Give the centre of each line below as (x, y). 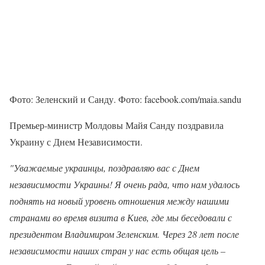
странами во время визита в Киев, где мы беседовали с (121, 217)
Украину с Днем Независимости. (76, 142)
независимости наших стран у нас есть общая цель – (117, 251)
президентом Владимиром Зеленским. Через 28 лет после (124, 234)
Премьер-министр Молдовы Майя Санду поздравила (117, 125)
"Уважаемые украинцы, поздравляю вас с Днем (104, 168)
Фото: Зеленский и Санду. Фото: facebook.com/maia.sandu (125, 99)
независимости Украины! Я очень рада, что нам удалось (125, 184)
